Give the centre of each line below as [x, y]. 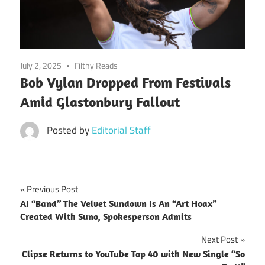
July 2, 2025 [41, 65]
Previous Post [52, 189]
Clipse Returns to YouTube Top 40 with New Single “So [133, 253]
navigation [57, 215]
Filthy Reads [96, 65]
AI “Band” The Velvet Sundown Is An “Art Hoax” [118, 203]
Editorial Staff [121, 130]
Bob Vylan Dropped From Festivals [125, 82]
